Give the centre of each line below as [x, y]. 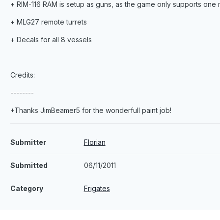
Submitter [28, 142]
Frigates [97, 189]
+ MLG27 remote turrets [48, 22]
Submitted [29, 165]
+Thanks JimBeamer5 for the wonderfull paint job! [91, 110]
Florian [95, 142]
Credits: [22, 75]
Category [27, 189]
